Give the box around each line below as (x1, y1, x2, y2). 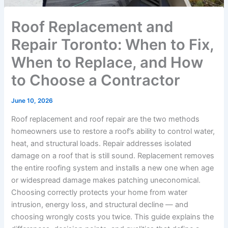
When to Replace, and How (11, 53, 204, 72)
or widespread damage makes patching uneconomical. (11, 175, 201, 185)
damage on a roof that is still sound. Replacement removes (11, 151, 215, 160)
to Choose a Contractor (11, 71, 181, 90)
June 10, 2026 (11, 97, 53, 105)
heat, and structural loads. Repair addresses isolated (11, 138, 192, 148)
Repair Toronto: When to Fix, (11, 36, 214, 54)
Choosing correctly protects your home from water (11, 187, 188, 197)
